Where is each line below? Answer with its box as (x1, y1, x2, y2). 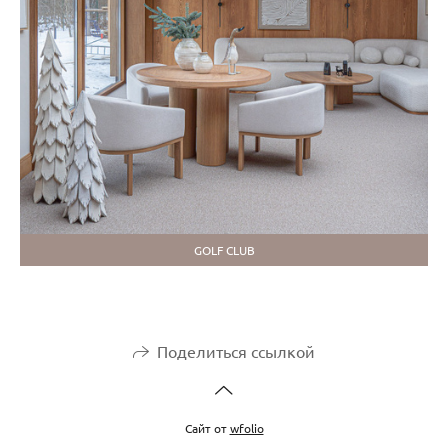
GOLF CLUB (193, 242, 255, 259)
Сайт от (184, 419, 230, 436)
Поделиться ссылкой (157, 340, 315, 361)
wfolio (229, 419, 264, 436)
